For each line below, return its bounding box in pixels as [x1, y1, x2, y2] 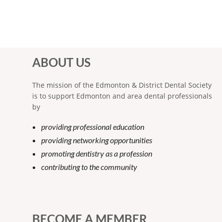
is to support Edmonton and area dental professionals [32, 91, 212, 101]
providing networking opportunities [41, 135, 152, 145]
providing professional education [41, 121, 144, 131]
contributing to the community [41, 162, 137, 171]
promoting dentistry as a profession [41, 148, 152, 158]
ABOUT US [32, 55, 91, 69]
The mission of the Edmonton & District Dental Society [32, 80, 212, 90]
